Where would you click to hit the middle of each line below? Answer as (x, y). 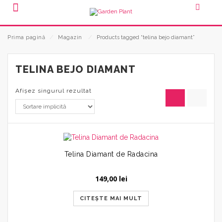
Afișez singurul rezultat (54, 91)
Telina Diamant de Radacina (111, 154)
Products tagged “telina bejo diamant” (145, 37)
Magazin (70, 37)
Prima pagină (26, 37)
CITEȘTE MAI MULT (111, 198)
